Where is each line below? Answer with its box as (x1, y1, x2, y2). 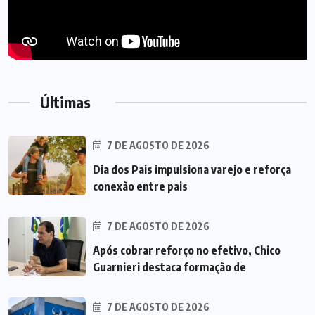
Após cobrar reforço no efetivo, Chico (93, 243, 281, 258)
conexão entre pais (93, 179, 188, 194)
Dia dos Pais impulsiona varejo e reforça (93, 162, 291, 177)
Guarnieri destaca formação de (93, 260, 246, 275)
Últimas (40, 92, 91, 112)
